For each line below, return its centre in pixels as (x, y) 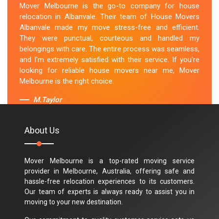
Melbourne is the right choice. (67, 81)
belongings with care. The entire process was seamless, (109, 49)
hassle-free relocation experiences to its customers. (109, 181)
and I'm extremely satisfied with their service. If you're (109, 60)
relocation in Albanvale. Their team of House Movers (109, 17)
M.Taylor (47, 100)
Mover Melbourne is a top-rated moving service (109, 161)
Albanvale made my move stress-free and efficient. (109, 28)
